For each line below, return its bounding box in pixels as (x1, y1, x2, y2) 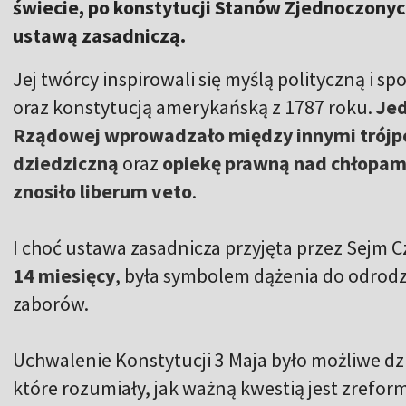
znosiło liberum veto (13, 178, 192, 204)
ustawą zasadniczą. (13, 22, 186, 48)
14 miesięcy (13, 262, 115, 288)
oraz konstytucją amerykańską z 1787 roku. (13, 93, 376, 120)
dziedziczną (13, 150, 119, 176)
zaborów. (13, 290, 89, 316)
